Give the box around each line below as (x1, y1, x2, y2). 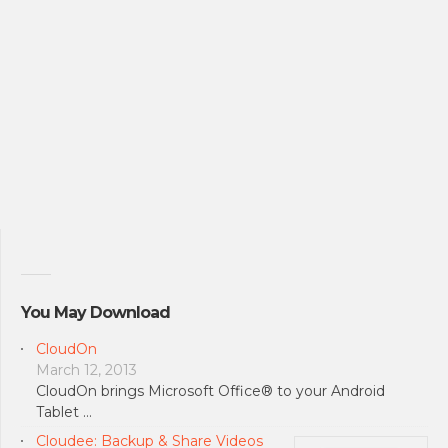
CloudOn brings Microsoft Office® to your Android (36, 381, 385, 400)
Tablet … (36, 402, 92, 421)
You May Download (21, 303, 170, 322)
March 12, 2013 (36, 360, 137, 379)
